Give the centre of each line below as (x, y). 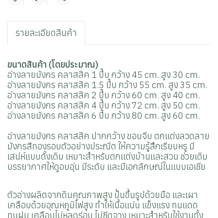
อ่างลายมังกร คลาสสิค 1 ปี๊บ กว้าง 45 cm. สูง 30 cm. (104, 75)
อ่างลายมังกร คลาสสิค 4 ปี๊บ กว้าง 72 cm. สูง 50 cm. (104, 105)
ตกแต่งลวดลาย (182, 136)
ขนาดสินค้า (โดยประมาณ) (53, 64)
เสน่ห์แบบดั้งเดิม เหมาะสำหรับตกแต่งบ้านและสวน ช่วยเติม (108, 156)
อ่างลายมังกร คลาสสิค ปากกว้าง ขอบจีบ (81, 136)
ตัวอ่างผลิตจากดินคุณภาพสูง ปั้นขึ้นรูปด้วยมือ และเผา (103, 195)
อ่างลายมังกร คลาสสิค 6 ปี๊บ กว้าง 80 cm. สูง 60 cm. (104, 116)
